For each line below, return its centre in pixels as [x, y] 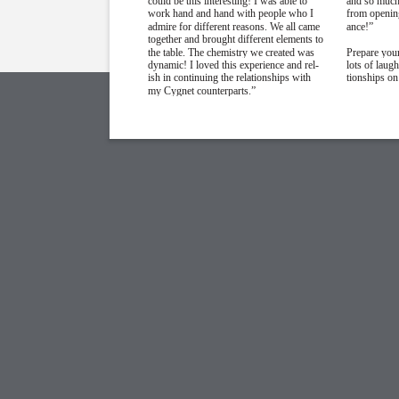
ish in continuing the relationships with [230, 78]
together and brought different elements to [236, 40]
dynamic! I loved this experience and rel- [234, 65]
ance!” [360, 26]
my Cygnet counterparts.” [202, 90]
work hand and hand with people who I [231, 14]
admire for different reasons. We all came [234, 26]
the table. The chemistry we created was [232, 52]
